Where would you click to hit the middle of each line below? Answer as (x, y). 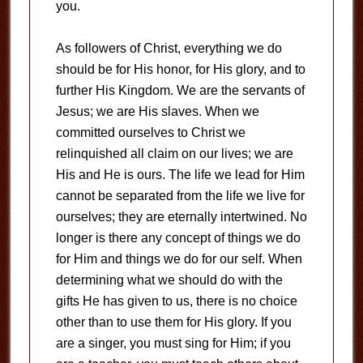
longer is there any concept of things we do (178, 238)
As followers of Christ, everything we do (169, 48)
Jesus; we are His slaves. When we (157, 111)
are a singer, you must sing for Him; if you (173, 343)
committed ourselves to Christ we (150, 132)
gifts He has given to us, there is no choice (176, 301)
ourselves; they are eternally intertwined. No (181, 217)
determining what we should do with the (169, 280)
